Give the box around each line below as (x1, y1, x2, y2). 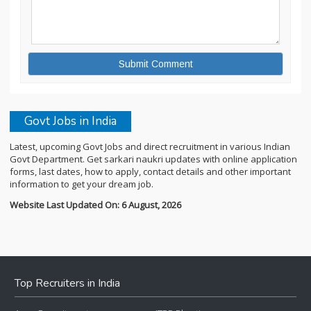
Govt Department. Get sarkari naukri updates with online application (10, 153, 297, 166)
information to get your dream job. (10, 178, 153, 191)
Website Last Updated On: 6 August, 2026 (10, 199, 181, 212)
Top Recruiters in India (15, 276, 120, 292)
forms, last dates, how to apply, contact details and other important (10, 165, 291, 178)
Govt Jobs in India (24, 113, 117, 130)
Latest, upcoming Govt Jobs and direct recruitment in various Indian (10, 140, 290, 153)
